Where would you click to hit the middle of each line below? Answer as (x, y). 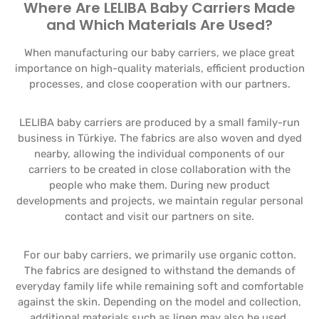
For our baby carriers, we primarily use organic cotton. (159, 255)
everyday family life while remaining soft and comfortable (159, 286)
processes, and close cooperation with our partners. (159, 84)
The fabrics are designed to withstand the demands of (159, 271)
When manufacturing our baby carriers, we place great (159, 53)
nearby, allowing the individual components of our (159, 154)
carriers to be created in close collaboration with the (159, 169)
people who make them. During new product (159, 185)
